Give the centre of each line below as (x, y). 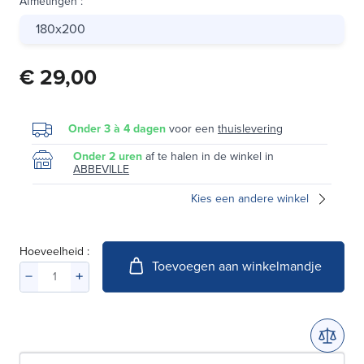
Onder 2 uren (108, 156)
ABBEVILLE (101, 169)
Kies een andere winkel (250, 198)
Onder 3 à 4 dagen (117, 128)
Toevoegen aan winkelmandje (236, 266)
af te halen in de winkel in (210, 156)
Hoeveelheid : (54, 251)
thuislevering (250, 128)
